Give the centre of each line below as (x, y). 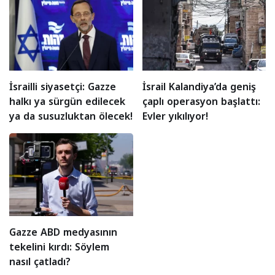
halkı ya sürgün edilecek (67, 102)
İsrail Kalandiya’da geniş (199, 87)
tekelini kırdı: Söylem (59, 247)
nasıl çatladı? (40, 261)
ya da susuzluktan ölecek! (71, 117)
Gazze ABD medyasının (63, 232)
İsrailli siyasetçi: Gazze (63, 87)
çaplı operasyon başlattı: (201, 102)
